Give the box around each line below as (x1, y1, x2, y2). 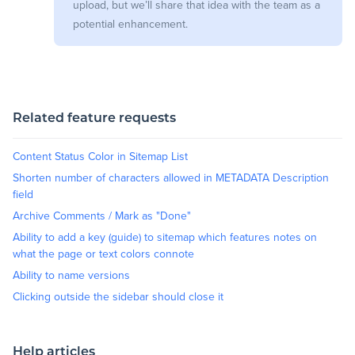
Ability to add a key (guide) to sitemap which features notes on (13, 229, 317, 245)
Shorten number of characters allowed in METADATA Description (13, 170, 329, 185)
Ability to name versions (13, 267, 130, 283)
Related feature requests (13, 113, 176, 125)
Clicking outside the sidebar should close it (13, 288, 223, 304)
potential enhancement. (73, 16, 188, 32)
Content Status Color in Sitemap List (13, 148, 188, 164)
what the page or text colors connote (13, 246, 194, 261)
